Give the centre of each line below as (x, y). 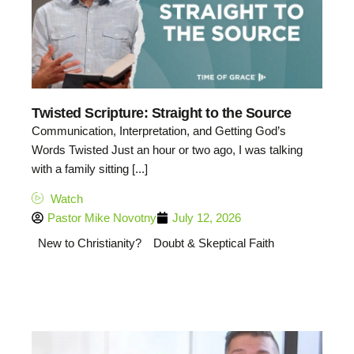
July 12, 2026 (207, 217)
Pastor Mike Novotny (102, 217)
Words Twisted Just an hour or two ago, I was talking (167, 149)
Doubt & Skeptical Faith (213, 243)
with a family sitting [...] (90, 168)
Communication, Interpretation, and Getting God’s (159, 130)
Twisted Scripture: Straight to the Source (162, 113)
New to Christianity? (89, 243)
